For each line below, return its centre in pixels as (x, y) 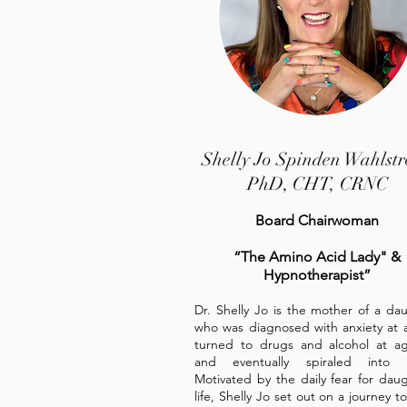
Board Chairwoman (317, 220)
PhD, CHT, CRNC (317, 184)
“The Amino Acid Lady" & (317, 257)
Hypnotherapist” (317, 275)
